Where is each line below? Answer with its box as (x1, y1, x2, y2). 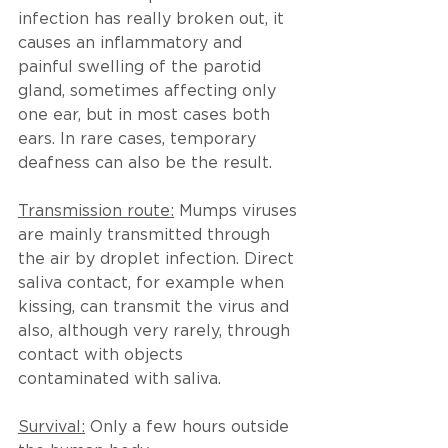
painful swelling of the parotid (18, 60, 266, 76)
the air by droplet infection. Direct (18, 252, 299, 268)
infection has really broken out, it (18, 12, 289, 28)
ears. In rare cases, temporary (18, 132, 261, 148)
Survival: (18, 420, 85, 436)
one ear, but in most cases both (18, 108, 275, 124)
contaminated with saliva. (18, 372, 221, 388)
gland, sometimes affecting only (18, 84, 281, 100)
